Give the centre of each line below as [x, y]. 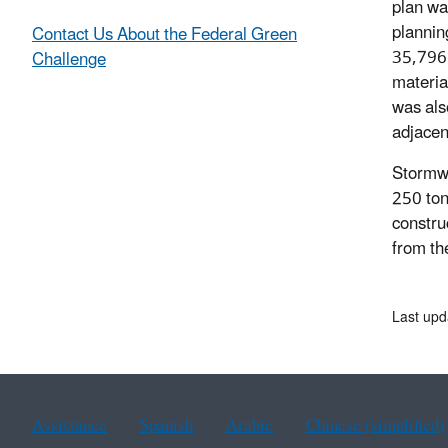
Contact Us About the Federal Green [164, 35]
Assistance [69, 426]
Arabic [249, 426]
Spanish [166, 426]
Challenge [69, 60]
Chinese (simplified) [375, 426]
